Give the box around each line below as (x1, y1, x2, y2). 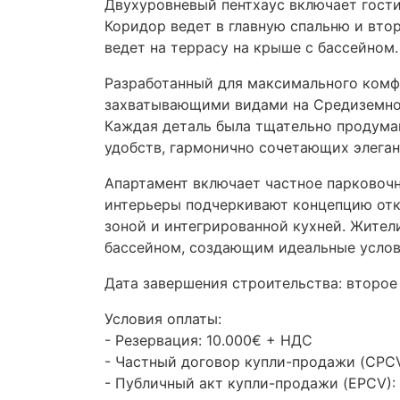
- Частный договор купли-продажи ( (104, 353, 365, 371)
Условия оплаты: (104, 310, 221, 328)
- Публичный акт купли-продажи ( (104, 374, 348, 392)
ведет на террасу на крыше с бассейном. (104, 38, 398, 56)
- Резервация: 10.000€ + (104, 331, 280, 349)
